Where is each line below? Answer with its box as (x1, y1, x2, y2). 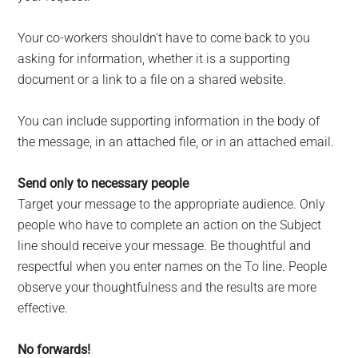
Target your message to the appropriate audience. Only (18, 197, 326, 213)
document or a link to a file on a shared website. (18, 72, 287, 88)
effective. (18, 300, 69, 316)
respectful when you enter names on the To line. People (18, 259, 328, 275)
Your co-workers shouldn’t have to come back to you (18, 30, 311, 46)
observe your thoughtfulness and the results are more (18, 280, 317, 296)
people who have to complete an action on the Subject (18, 217, 322, 233)
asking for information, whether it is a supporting (18, 51, 291, 67)
